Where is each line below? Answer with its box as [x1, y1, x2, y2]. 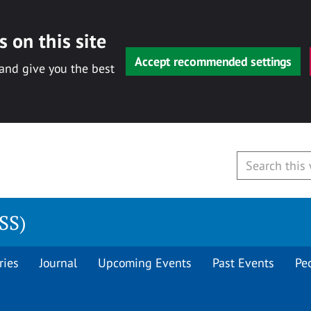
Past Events [212, 254, 274, 271]
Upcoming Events [98, 254, 192, 271]
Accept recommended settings [135, 53, 292, 70]
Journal [40, 254, 77, 271]
